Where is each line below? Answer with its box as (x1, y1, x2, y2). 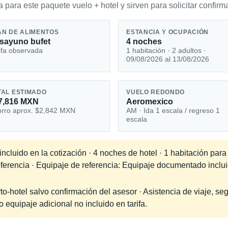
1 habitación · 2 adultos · (126, 46, 207, 54)
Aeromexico (126, 97, 174, 106)
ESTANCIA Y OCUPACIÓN (126, 28, 209, 35)
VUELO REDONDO (126, 89, 185, 96)
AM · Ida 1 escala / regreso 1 (126, 106, 220, 115)
